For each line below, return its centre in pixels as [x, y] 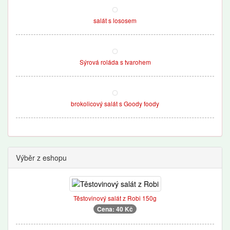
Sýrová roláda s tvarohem [115, 62]
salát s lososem [115, 20]
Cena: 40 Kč [115, 209]
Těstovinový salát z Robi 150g [115, 198]
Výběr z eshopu [41, 158]
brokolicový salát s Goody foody [115, 103]
